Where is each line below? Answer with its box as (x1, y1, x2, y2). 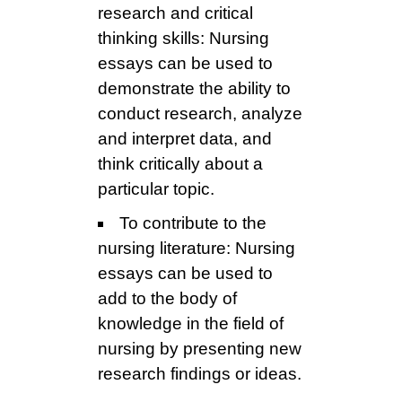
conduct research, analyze (98, 104, 302, 124)
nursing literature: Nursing (98, 239, 295, 258)
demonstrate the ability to (98, 79, 291, 99)
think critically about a (98, 154, 263, 174)
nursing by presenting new (98, 339, 301, 359)
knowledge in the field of (98, 314, 284, 334)
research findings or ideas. (98, 364, 301, 384)
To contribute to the (119, 214, 267, 233)
